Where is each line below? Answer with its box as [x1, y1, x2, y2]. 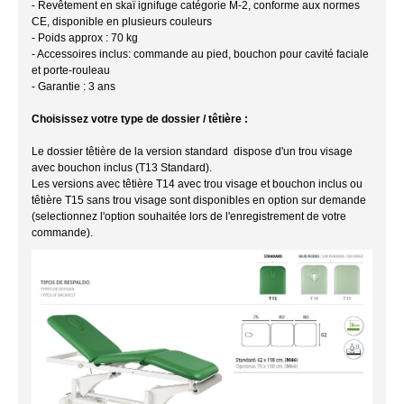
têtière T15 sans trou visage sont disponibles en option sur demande [32, 193, 366, 207]
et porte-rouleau [32, 63, 110, 77]
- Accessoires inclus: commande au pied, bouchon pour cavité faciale [32, 47, 369, 60]
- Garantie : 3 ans [32, 79, 115, 93]
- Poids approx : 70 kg [32, 31, 138, 44]
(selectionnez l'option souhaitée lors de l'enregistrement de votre [32, 209, 346, 223]
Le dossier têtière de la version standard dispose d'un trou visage [32, 144, 353, 158]
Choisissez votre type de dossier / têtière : [32, 112, 248, 125]
